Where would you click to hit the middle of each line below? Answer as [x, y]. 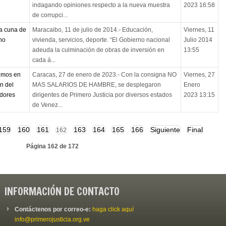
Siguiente [165, 130]
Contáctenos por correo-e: [53, 210]
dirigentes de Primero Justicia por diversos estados [102, 95]
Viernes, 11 [199, 30]
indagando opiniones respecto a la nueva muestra [101, 5]
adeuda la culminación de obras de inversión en [98, 50]
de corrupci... [50, 15]
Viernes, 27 [199, 75]
